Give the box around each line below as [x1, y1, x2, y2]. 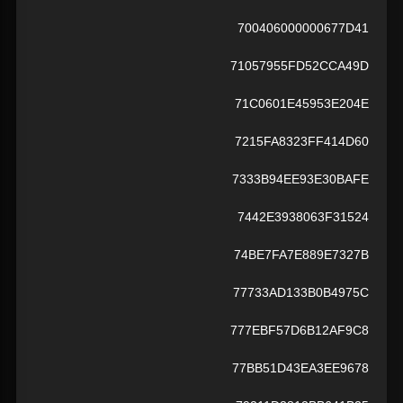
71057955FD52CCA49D [230, 58, 369, 74]
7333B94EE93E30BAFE [232, 172, 369, 187]
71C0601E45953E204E [235, 96, 369, 112]
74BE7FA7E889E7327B [234, 247, 369, 263]
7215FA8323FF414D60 [235, 134, 369, 149]
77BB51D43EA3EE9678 [232, 361, 369, 376]
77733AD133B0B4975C [233, 285, 369, 300]
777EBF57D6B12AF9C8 [230, 323, 369, 338]
